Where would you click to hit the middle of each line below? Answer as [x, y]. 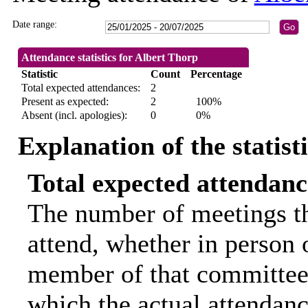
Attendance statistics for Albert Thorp [109, 58]
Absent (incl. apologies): [74, 115]
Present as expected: [65, 102]
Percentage [216, 74]
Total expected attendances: [80, 88]
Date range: [34, 25]
